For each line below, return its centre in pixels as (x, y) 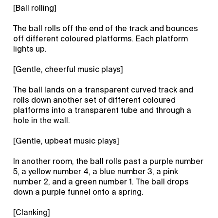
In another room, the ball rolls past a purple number (109, 161)
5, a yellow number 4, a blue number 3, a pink (96, 171)
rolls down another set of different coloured (95, 100)
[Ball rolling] (35, 8)
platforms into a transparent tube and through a (102, 110)
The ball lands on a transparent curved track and (103, 90)
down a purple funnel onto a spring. (79, 192)
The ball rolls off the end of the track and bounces (106, 28)
